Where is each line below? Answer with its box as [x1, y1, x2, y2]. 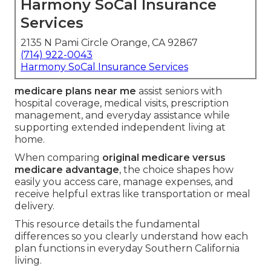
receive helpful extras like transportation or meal [15, 188, 250, 200]
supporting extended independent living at [15, 122, 226, 134]
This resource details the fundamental [15, 218, 200, 230]
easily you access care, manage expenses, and [15, 176, 233, 188]
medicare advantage [15, 164, 119, 176]
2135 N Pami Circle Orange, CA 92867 [21, 37, 198, 49]
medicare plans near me [15, 85, 136, 97]
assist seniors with [136, 85, 222, 97]
